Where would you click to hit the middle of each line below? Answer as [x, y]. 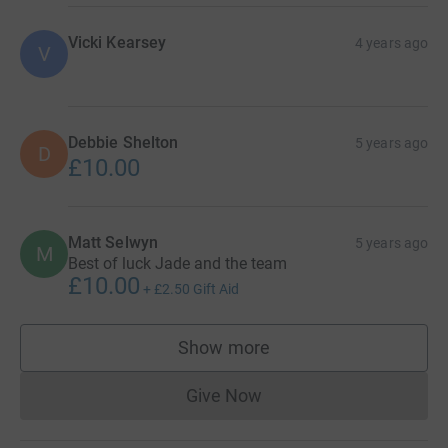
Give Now [224, 396]
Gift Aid [216, 289]
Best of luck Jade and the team [177, 264]
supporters [267, 357]
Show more [224, 348]
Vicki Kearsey [117, 43]
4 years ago [391, 43]
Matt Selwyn [113, 243]
